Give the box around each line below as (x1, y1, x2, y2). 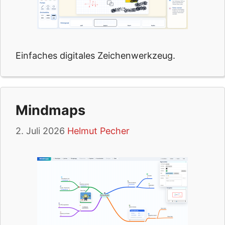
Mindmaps (16, 102, 85, 119)
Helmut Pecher (67, 126, 130, 136)
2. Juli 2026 (16, 126, 65, 136)
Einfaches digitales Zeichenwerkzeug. (16, 50, 175, 61)
